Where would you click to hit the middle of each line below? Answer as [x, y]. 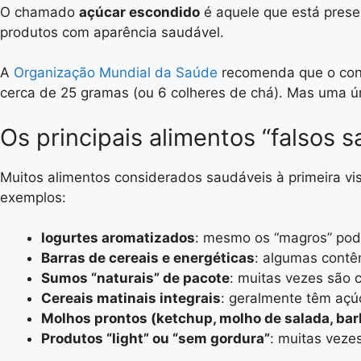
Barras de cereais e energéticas [148, 258]
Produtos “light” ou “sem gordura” [156, 338]
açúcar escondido [139, 12]
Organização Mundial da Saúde [118, 73]
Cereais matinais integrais [131, 298]
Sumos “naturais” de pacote [135, 278]
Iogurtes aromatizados [118, 238]
